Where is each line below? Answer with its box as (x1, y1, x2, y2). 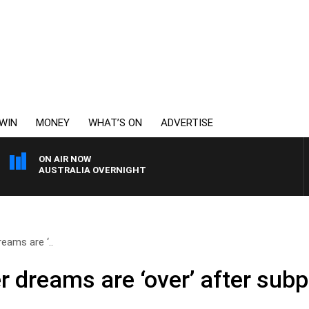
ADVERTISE (161, 117, 213, 129)
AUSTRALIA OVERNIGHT (39, 165, 146, 175)
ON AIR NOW (39, 154, 91, 164)
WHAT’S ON (88, 117, 142, 129)
